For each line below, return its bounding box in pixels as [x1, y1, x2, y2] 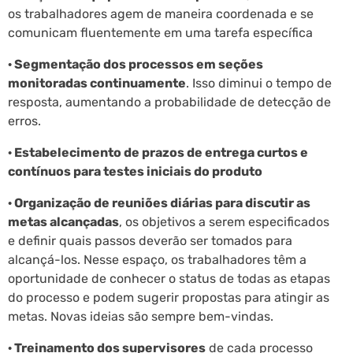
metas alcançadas [8, 214, 119, 229]
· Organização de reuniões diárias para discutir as [8, 195, 310, 210]
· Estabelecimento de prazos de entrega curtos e [8, 144, 308, 160]
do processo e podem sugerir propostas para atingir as [8, 289, 329, 305]
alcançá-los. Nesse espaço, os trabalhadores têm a [8, 251, 307, 267]
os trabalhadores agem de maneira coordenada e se [8, 6, 314, 21]
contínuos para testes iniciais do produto [8, 163, 262, 179]
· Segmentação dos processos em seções [8, 56, 263, 72]
